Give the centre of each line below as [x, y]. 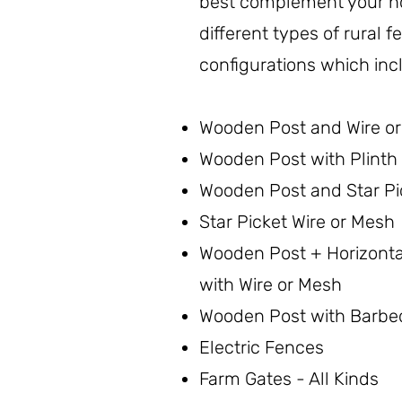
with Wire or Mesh [271, 284]
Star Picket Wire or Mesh [297, 222]
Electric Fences [262, 347]
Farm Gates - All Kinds [289, 379]
